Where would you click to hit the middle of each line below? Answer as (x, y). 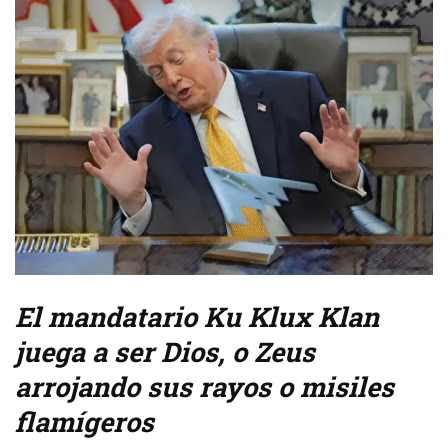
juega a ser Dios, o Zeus (165, 352)
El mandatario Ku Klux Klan (197, 317)
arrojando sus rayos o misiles (204, 387)
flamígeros (84, 422)
